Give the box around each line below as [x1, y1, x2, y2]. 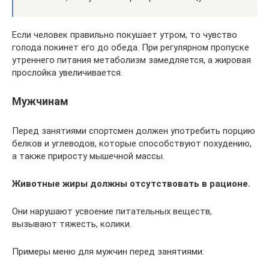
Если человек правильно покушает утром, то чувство [12, 29, 237, 40]
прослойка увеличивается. [12, 67, 122, 78]
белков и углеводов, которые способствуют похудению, [12, 138, 252, 149]
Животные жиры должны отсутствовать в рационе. [12, 178, 250, 189]
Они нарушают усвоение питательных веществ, [12, 206, 212, 217]
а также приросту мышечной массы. [12, 151, 165, 162]
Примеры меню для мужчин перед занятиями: [12, 246, 204, 257]
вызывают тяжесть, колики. [12, 219, 131, 229]
